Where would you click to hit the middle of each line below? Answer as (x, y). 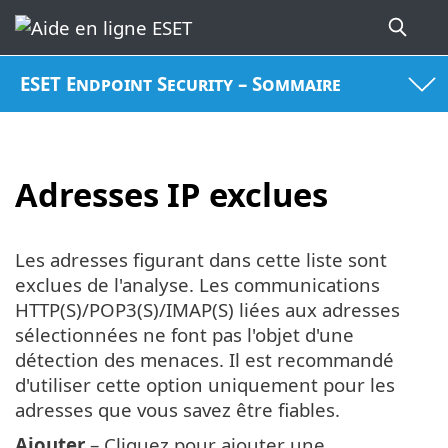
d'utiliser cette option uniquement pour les (205, 385)
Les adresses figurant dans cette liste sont (201, 260)
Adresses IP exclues (171, 194)
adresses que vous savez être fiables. (177, 410)
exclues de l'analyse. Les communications (197, 285)
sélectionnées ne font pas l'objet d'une (184, 335)
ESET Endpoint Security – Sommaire (181, 84)
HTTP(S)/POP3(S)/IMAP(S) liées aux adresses (207, 310)
